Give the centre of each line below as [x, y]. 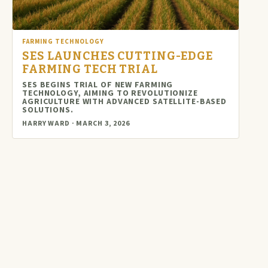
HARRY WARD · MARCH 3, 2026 [76, 123]
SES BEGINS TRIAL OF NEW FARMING [98, 85]
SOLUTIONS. [48, 110]
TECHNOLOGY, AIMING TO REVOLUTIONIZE [110, 93]
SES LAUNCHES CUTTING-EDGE [118, 56]
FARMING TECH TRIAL [90, 69]
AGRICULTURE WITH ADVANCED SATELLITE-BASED [125, 101]
